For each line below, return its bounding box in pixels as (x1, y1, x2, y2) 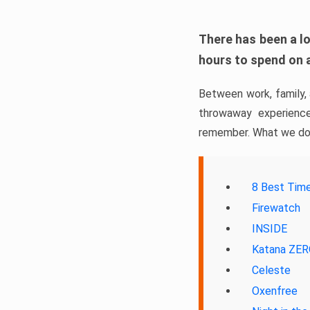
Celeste (252, 264, 291, 277)
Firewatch (252, 201, 300, 215)
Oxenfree (252, 284, 298, 298)
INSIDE (252, 222, 287, 235)
